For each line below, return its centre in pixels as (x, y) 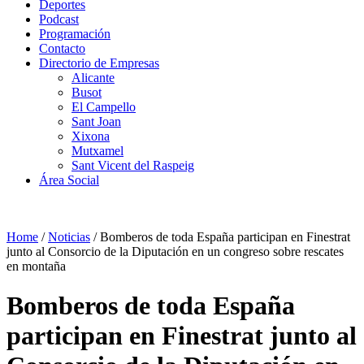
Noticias (69, 237)
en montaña (36, 266)
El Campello (104, 107)
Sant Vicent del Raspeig (133, 165)
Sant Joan (96, 121)
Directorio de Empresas (99, 63)
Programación (75, 34)
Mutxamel (97, 151)
